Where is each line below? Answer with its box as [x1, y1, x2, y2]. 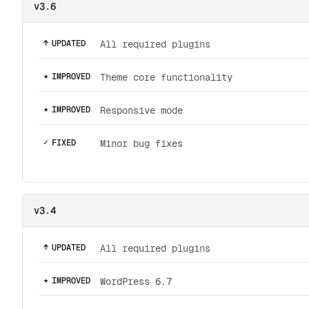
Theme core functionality [100, 72, 232, 83]
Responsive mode [100, 105, 183, 116]
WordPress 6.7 [100, 276, 172, 287]
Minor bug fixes [100, 138, 183, 149]
